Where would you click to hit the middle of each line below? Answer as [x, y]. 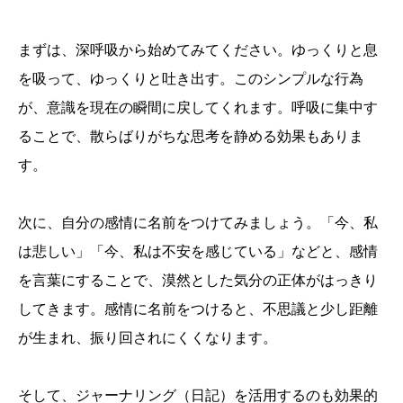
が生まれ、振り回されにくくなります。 [148, 338]
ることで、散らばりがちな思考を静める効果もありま [191, 137]
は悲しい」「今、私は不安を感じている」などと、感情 [198, 252]
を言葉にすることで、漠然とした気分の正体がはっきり [198, 281]
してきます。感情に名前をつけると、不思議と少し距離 [198, 309]
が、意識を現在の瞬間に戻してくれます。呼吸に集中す [198, 108]
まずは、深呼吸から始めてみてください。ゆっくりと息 [198, 50]
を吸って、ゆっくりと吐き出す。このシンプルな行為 [191, 79]
